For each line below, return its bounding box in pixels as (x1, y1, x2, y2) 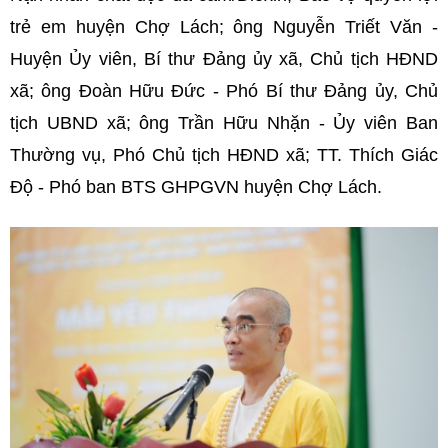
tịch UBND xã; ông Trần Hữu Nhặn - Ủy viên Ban (10, 113, 438, 134)
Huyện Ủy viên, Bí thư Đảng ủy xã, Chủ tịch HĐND (10, 49, 438, 70)
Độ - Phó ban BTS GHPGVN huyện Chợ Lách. (10, 177, 382, 198)
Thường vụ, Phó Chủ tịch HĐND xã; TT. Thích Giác (10, 145, 438, 166)
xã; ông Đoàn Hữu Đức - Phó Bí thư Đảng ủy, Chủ (10, 81, 438, 102)
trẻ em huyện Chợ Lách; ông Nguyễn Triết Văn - (10, 17, 438, 38)
